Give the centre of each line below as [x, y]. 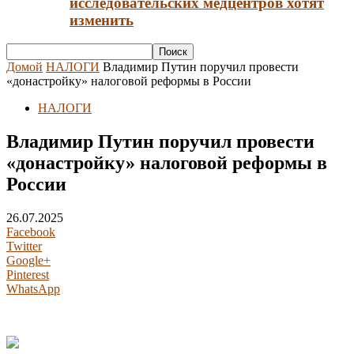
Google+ [28, 261]
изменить [102, 20]
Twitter [24, 247]
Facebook [31, 232]
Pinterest [28, 275]
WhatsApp [33, 289]
